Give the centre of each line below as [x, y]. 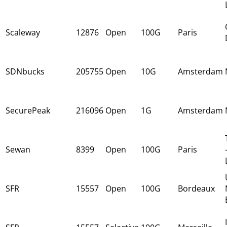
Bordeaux [196, 188]
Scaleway [23, 32]
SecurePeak [28, 110]
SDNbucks [25, 71]
